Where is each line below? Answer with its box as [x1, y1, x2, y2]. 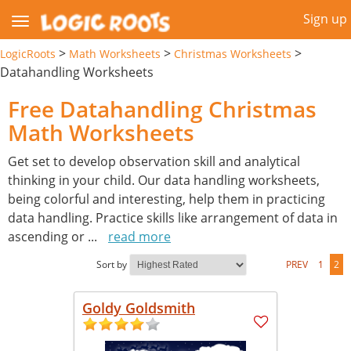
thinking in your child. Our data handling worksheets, [8, 171, 320, 189]
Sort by [96, 257, 127, 271]
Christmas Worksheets [174, 45, 291, 61]
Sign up [303, 10, 347, 27]
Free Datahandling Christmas [8, 93, 317, 124]
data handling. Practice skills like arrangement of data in [8, 208, 338, 226]
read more [108, 227, 171, 245]
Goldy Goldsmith [82, 298, 195, 317]
